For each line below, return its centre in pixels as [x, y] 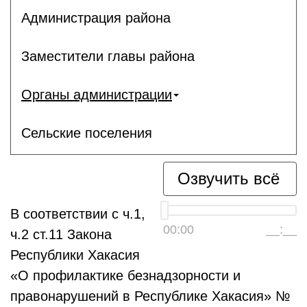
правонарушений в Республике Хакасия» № [150, 296]
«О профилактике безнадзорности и [125, 275]
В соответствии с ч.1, [78, 214]
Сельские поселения [87, 133]
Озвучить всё [229, 179]
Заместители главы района [108, 56]
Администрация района [96, 17]
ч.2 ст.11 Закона [61, 234]
